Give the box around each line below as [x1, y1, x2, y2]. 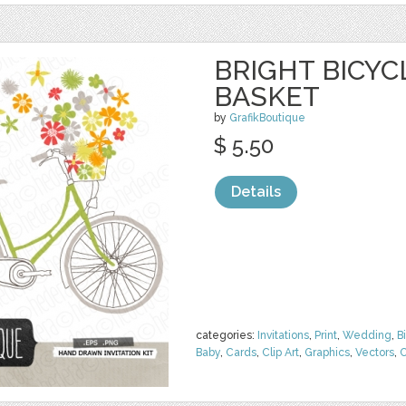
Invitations [257, 329, 309, 342]
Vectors [355, 346, 394, 359]
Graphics [304, 346, 350, 359]
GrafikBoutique [229, 111, 305, 124]
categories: [196, 329, 257, 342]
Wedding [343, 329, 391, 342]
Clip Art [262, 346, 299, 359]
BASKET [214, 81, 320, 112]
